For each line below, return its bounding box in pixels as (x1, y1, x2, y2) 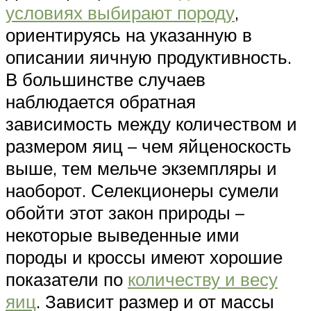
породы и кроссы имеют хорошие (6, 246, 283, 269)
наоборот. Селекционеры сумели (6, 179, 279, 202)
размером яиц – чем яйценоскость (6, 135, 292, 158)
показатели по (6, 268, 128, 291)
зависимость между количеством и (6, 112, 297, 135)
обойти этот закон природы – (6, 201, 244, 224)
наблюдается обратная (6, 90, 196, 113)
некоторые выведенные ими (6, 224, 239, 246)
